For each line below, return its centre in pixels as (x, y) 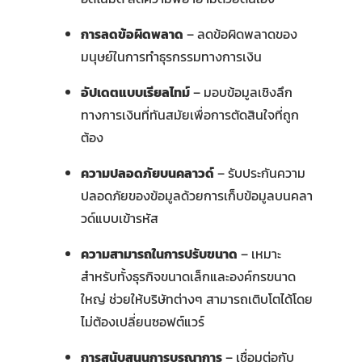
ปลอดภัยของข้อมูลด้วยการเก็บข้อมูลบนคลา (196, 195)
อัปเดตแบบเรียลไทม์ (135, 92)
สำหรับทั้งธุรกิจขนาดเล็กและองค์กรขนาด (188, 276)
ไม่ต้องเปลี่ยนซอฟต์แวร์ (142, 321)
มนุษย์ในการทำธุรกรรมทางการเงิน (171, 56)
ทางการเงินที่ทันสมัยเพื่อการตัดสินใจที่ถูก (189, 114)
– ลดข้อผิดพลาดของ (240, 34)
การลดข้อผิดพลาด (132, 34)
